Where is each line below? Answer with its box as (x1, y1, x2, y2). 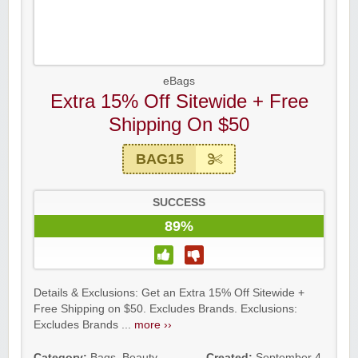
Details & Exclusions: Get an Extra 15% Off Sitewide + (34, 287, 304, 300)
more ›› (134, 319, 172, 332)
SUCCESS (153, 197, 205, 209)
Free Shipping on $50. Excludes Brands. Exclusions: (34, 303, 297, 316)
